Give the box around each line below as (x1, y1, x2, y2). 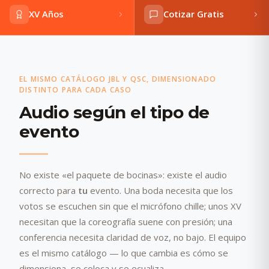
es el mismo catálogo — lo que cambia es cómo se (19, 246, 228, 259)
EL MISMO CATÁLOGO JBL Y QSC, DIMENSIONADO (19, 73, 217, 84)
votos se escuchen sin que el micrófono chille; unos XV (19, 199, 241, 212)
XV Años (29, 8, 64, 20)
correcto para (19, 184, 78, 196)
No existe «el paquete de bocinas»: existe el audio (19, 168, 227, 181)
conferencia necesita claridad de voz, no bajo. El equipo (19, 231, 246, 243)
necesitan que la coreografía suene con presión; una (19, 215, 232, 228)
